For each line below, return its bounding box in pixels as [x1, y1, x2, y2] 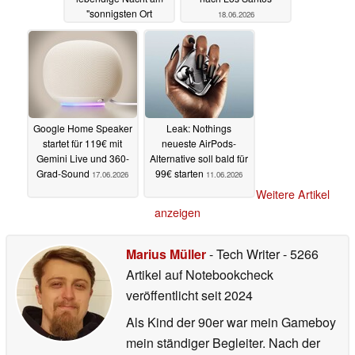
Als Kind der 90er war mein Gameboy [126, 313, 336, 332]
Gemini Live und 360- [36, 151, 129, 165]
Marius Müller [126, 245, 206, 264]
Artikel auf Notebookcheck [126, 265, 273, 284]
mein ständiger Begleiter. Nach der [126, 334, 320, 353]
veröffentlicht [126, 286, 198, 305]
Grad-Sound [36, 166, 92, 180]
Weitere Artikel [255, 186, 330, 203]
